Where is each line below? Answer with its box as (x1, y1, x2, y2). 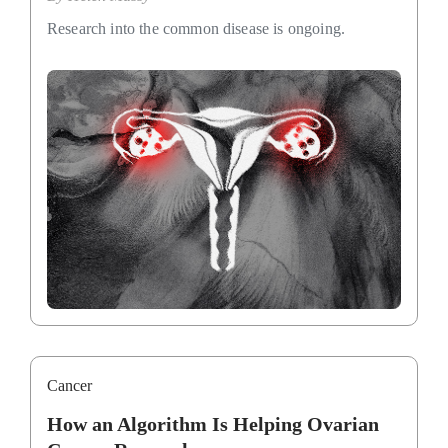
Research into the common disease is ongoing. (47, 20, 346, 38)
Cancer (47, 377, 92, 395)
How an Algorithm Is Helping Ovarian (47, 413, 379, 436)
